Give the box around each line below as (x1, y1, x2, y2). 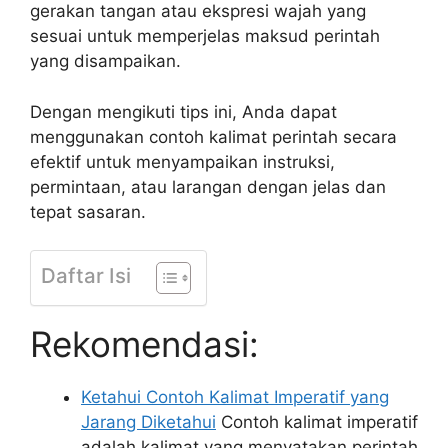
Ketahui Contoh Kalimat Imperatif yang (81, 387, 389, 407)
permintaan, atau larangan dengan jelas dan (30, 176, 386, 197)
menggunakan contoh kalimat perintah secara (30, 126, 397, 147)
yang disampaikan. (30, 51, 181, 71)
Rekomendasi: (30, 323, 259, 365)
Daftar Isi (41, 263, 131, 288)
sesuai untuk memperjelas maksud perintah (30, 26, 380, 46)
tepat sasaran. (30, 201, 146, 222)
